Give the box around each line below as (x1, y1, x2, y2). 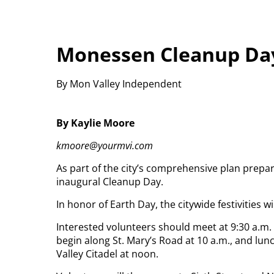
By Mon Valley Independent (56, 76, 182, 91)
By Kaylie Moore (56, 116, 135, 130)
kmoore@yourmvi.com (56, 138, 153, 152)
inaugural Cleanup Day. (56, 174, 163, 188)
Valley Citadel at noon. (56, 246, 158, 261)
